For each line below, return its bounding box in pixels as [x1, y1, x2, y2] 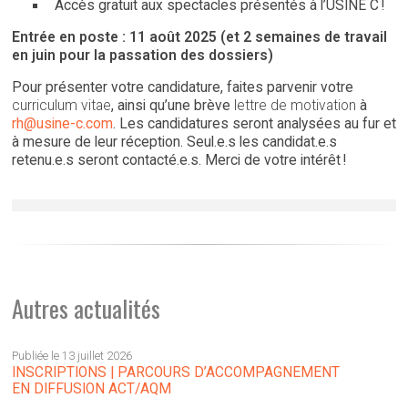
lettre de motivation [234, 97, 356, 115]
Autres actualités [12, 291, 160, 327]
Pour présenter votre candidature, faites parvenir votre [12, 79, 353, 97]
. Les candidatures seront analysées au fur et [113, 116, 396, 133]
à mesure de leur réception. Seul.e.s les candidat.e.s [12, 134, 337, 151]
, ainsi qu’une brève [111, 97, 234, 115]
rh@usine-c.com [12, 116, 113, 133]
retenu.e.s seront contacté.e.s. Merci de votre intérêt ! [12, 152, 346, 169]
